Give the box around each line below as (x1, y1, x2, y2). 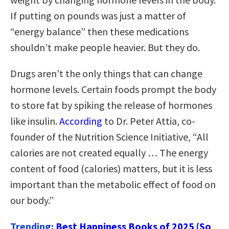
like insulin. (10, 114, 59, 127)
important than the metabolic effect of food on (10, 177, 216, 191)
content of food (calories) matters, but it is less (10, 162, 212, 175)
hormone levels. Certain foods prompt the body (10, 82, 216, 96)
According (59, 114, 102, 127)
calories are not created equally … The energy (10, 146, 208, 159)
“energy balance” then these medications (10, 25, 189, 38)
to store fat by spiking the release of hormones (10, 98, 212, 111)
